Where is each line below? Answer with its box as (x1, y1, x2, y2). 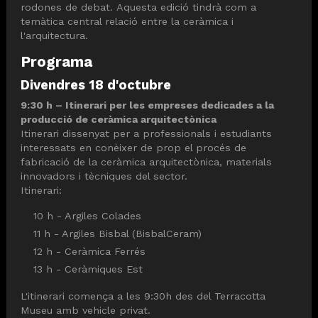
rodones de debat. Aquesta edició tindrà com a (21, 1, 256, 13)
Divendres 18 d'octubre (21, 77, 171, 92)
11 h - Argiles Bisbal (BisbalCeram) (33, 228, 202, 240)
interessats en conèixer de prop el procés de (21, 141, 246, 153)
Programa (21, 53, 92, 71)
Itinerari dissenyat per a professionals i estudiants (21, 127, 272, 139)
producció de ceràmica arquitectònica (21, 113, 216, 125)
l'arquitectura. (21, 30, 88, 42)
